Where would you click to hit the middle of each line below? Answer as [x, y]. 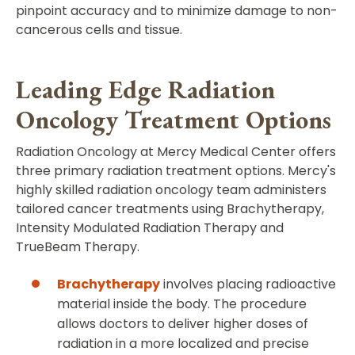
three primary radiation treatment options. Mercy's [176, 171]
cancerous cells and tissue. [99, 30]
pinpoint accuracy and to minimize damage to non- [177, 11]
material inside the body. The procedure [182, 304]
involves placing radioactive [248, 284]
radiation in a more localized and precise [183, 344]
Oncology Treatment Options [174, 120]
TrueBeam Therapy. [78, 247]
